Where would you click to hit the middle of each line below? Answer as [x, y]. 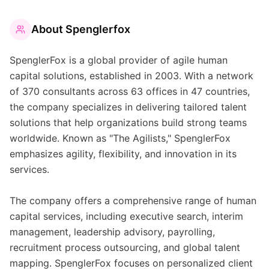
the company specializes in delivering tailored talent [128, 107]
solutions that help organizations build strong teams [128, 122]
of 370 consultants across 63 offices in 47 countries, [130, 91]
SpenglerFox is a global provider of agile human [119, 60]
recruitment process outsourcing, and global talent [125, 247]
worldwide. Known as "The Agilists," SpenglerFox [120, 138]
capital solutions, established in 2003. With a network [131, 76]
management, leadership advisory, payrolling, [112, 232]
